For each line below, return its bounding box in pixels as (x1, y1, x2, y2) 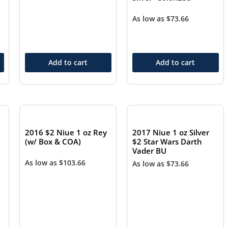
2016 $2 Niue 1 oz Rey (25, 127, 107, 138)
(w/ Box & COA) (25, 136, 81, 147)
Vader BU (132, 146, 167, 156)
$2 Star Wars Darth (132, 136, 203, 147)
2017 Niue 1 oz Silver (132, 127, 210, 138)
